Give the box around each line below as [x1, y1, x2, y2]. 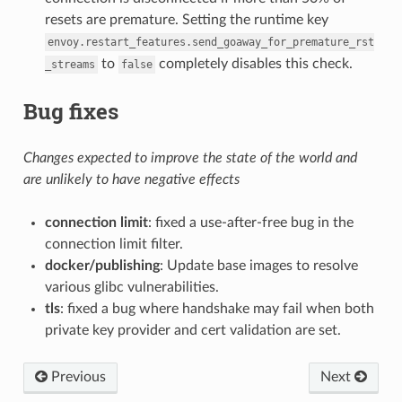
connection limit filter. [44, 236, 183, 251]
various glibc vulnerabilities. [44, 279, 219, 294]
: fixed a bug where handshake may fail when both [59, 301, 374, 316]
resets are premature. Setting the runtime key [44, 12, 328, 27]
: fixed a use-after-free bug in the [147, 214, 354, 230]
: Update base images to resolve [159, 258, 358, 273]
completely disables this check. [154, 56, 353, 71]
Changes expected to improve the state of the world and [22, 150, 357, 165]
